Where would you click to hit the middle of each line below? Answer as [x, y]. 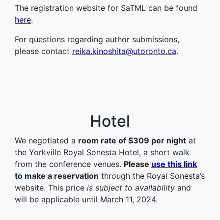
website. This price [51, 188]
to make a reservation [57, 176]
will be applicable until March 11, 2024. [86, 199]
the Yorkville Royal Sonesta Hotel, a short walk [102, 152]
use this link [174, 164]
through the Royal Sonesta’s [152, 176]
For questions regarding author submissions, [97, 39]
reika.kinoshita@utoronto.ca [124, 51]
